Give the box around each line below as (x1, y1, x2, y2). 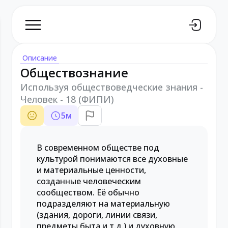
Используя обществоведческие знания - (20, 81, 203, 93)
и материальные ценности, (37, 164, 146, 176)
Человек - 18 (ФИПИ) (20, 93, 114, 105)
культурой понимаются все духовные (37, 153, 188, 164)
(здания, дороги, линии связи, (37, 209, 157, 220)
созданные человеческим (37, 176, 141, 187)
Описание (22, 53, 57, 63)
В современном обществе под (37, 142, 159, 153)
